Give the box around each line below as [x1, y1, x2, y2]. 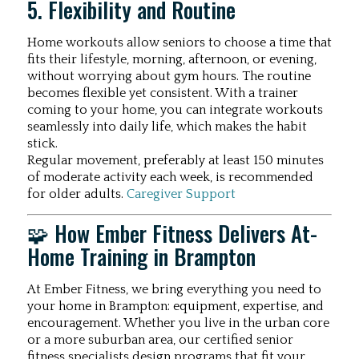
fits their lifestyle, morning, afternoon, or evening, [27, 51, 317, 67]
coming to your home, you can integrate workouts [27, 102, 323, 117]
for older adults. [27, 186, 127, 201]
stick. [27, 135, 58, 151]
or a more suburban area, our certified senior [27, 333, 293, 348]
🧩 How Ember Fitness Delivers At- [27, 217, 317, 250]
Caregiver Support [127, 186, 236, 201]
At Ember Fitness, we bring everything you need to [27, 282, 321, 297]
